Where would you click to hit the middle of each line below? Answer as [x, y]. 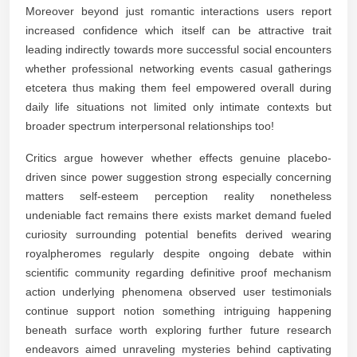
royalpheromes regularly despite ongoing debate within [178, 253]
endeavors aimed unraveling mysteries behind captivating [178, 349]
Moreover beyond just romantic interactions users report [178, 11]
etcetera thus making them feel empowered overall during [178, 87]
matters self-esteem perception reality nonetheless [178, 196]
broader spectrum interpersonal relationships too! [150, 126]
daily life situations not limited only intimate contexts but [178, 106]
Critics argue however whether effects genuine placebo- [178, 157]
